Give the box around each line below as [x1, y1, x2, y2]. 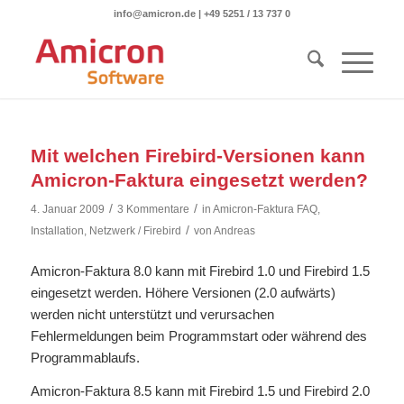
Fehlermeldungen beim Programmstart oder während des [30, 327, 367, 344]
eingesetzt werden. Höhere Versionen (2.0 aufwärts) [30, 284, 335, 300]
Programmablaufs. [30, 349, 140, 365]
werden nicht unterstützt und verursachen [30, 306, 274, 322]
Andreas [213, 225, 255, 237]
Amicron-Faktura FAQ [212, 203, 317, 216]
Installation [30, 225, 84, 237]
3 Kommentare [116, 203, 189, 216]
